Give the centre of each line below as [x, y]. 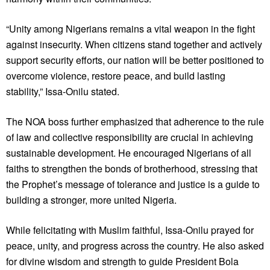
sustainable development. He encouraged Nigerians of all [129, 153]
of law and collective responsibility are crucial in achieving [130, 137]
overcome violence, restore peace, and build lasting [116, 76]
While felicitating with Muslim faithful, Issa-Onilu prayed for [130, 230]
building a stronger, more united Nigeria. [91, 200]
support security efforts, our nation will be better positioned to [135, 60]
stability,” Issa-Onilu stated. [63, 92]
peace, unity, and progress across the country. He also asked [135, 246]
